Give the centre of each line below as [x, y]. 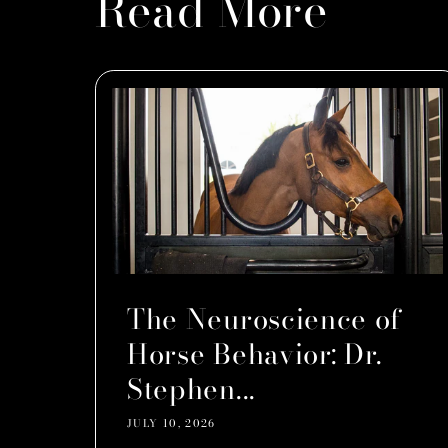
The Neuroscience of [265, 319]
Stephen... [191, 389]
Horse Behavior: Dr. [255, 354]
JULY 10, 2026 [171, 423]
